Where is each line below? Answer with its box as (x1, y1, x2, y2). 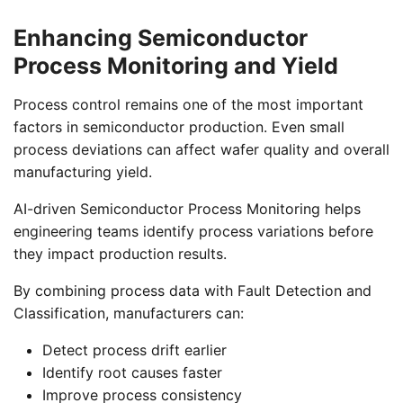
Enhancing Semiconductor (13, 23, 308, 51)
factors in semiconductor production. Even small (13, 117, 345, 136)
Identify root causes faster (42, 363, 222, 381)
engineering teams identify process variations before (13, 221, 373, 240)
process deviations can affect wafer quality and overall (13, 139, 390, 158)
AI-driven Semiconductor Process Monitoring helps (13, 199, 361, 218)
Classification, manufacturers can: (13, 303, 244, 322)
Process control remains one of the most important (13, 94, 363, 113)
